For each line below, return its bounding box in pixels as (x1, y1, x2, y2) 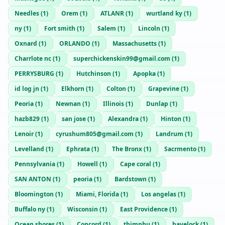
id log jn (15, 84, 39, 93)
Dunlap (146, 99, 168, 108)
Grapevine (148, 84, 179, 93)
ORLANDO (59, 39, 90, 48)
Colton (106, 84, 126, 93)
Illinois (103, 99, 124, 108)
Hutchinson (76, 69, 111, 78)
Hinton (161, 115, 181, 123)
